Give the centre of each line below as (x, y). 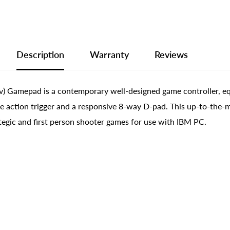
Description (40, 54)
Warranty (109, 54)
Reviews (171, 54)
